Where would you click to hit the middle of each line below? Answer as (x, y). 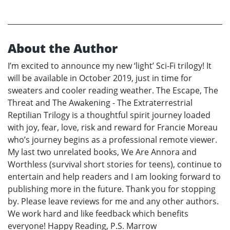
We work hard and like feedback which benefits (98, 213)
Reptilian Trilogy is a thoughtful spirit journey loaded (109, 115)
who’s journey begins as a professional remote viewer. (112, 139)
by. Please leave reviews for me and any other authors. (113, 201)
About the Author (63, 48)
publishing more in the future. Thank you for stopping (112, 189)
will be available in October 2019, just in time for (100, 78)
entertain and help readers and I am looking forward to (114, 176)
